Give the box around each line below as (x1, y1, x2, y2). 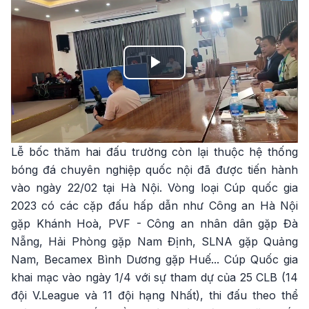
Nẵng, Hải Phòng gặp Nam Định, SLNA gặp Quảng (11, 235, 298, 248)
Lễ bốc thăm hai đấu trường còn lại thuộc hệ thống (11, 145, 298, 159)
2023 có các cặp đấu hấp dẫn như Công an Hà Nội (11, 199, 298, 212)
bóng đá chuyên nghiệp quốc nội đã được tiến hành (11, 163, 298, 177)
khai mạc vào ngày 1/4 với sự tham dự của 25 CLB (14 (11, 270, 298, 284)
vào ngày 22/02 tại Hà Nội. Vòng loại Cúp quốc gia (11, 181, 298, 195)
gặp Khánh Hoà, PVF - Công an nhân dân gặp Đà (11, 217, 298, 230)
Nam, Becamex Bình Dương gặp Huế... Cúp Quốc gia (11, 252, 298, 266)
